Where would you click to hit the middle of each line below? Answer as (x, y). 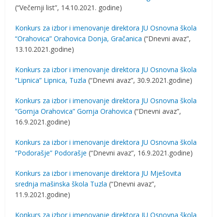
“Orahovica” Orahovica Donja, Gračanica (79, 39)
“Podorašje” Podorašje (51, 153)
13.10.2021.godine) (45, 49)
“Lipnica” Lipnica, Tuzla (51, 80)
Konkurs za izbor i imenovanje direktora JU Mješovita (98, 173)
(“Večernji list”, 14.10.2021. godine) (69, 8)
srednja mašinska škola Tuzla (61, 184)
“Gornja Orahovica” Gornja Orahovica (74, 111)
